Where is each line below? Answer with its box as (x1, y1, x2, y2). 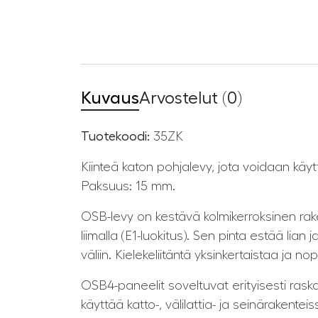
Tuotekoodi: (81, 130, 150, 143)
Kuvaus (81, 89, 139, 107)
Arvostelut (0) (139, 89, 242, 107)
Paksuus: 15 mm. (81, 180, 175, 193)
